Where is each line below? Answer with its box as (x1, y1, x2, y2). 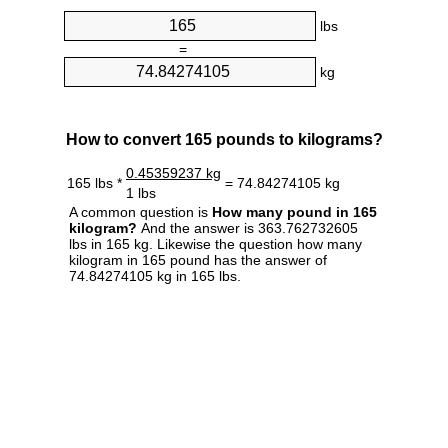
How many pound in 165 (212, 203, 377, 220)
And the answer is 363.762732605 (137, 219, 358, 236)
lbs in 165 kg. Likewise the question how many (69, 235, 362, 252)
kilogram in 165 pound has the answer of (69, 251, 327, 268)
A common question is (69, 203, 212, 220)
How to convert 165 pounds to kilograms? (65, 130, 383, 148)
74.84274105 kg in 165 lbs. (69, 267, 241, 284)
